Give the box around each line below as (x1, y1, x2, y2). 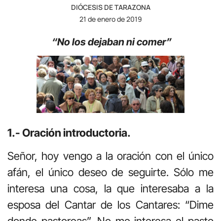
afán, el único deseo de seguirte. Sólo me (7, 165, 214, 179)
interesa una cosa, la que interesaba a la (7, 182, 214, 195)
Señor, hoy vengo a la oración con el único (7, 149, 214, 162)
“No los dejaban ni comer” (51, 36, 172, 48)
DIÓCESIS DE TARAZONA (71, 2, 150, 12)
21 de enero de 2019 (79, 14, 142, 24)
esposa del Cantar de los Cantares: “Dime (7, 198, 214, 211)
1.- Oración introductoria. (7, 126, 131, 139)
